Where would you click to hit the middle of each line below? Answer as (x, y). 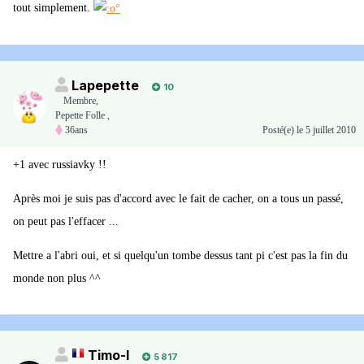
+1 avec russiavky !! (60, 165)
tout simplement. (53, 8)
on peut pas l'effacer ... (66, 222)
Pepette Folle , (82, 116)
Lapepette (105, 86)
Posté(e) (279, 130)
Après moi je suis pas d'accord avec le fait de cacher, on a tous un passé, (178, 199)
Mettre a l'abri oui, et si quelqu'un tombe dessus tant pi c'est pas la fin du (180, 256)
